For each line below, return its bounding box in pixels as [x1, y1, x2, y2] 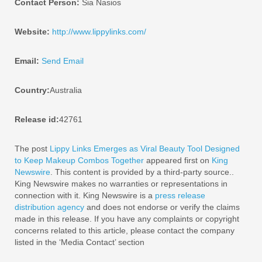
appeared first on [144, 156, 212, 165]
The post [15, 144, 50, 153]
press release [155, 191, 205, 200]
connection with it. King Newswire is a [15, 191, 155, 200]
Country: [15, 85, 50, 95]
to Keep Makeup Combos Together [15, 156, 144, 165]
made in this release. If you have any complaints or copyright [15, 214, 239, 223]
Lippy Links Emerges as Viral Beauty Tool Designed [50, 144, 240, 153]
